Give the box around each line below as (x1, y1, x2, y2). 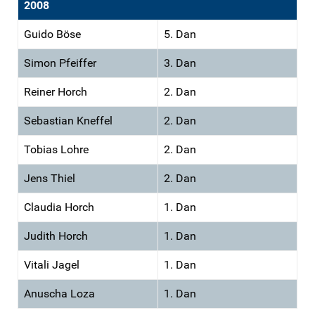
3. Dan (164, 56, 196, 70)
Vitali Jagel (24, 257, 79, 271)
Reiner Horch (24, 84, 87, 98)
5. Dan (164, 27, 196, 41)
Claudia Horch (24, 200, 94, 214)
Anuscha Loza (24, 286, 95, 300)
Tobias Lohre (24, 142, 89, 156)
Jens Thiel (24, 171, 75, 185)
